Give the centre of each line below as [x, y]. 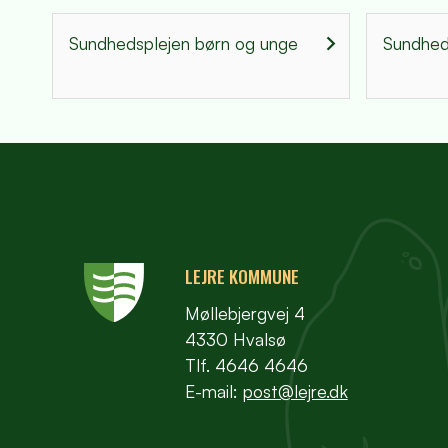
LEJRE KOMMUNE [241, 275]
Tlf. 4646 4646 [246, 365]
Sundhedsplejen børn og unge [183, 42]
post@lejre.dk [295, 391]
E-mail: [213, 391]
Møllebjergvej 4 [244, 313]
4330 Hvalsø [235, 339]
